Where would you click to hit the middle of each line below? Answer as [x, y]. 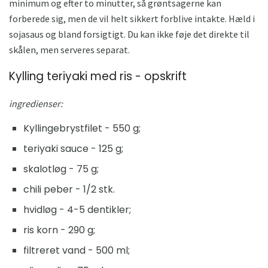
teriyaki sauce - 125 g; [73, 148]
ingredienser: [36, 103]
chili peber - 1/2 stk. [69, 189]
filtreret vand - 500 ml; [77, 250]
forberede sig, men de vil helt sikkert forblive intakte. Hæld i [132, 19]
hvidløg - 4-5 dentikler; [77, 209]
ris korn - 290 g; [59, 230]
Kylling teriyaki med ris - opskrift [98, 77]
